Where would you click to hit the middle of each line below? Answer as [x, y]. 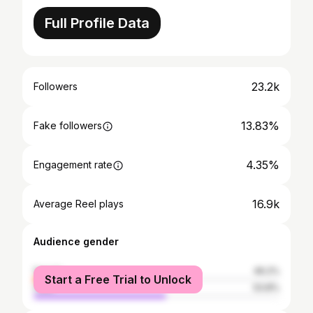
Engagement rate [73, 165]
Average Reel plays [79, 204]
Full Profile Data [97, 23]
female [48, 271]
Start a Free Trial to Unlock [118, 279]
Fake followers [68, 125]
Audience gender [76, 241]
